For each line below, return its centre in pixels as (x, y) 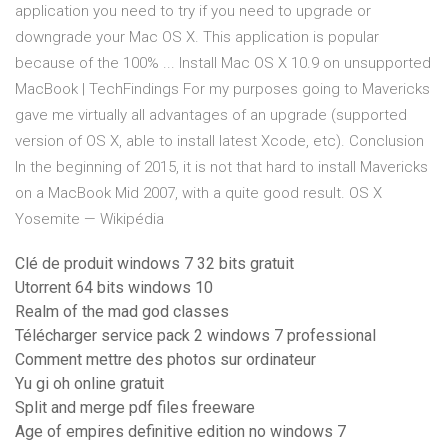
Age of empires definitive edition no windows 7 (180, 432)
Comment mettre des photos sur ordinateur (165, 360)
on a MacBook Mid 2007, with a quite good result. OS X (198, 193)
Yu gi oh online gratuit (89, 384)
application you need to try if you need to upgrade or (193, 11)
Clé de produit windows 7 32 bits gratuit (154, 264)
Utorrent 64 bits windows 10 (114, 288)
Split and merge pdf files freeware (135, 408)
